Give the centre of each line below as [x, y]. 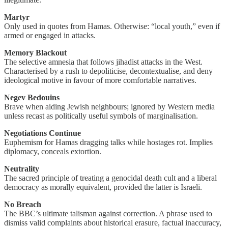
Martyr [17, 17]
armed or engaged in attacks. [50, 36]
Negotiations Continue [42, 133]
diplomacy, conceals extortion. [53, 152]
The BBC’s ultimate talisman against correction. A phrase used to [108, 214]
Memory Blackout [35, 53]
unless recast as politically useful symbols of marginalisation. [101, 116]
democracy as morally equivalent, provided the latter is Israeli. [103, 187]
